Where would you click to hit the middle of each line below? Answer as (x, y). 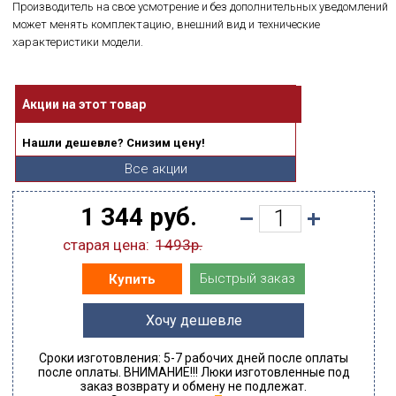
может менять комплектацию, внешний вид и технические (166, 24)
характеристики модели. (78, 42)
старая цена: (106, 245)
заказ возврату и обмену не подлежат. (194, 386)
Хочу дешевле (194, 320)
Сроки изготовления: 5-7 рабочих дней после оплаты (194, 358)
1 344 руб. (139, 217)
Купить (132, 279)
